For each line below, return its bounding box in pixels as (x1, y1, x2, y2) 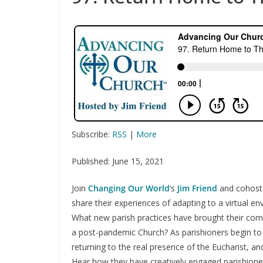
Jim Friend (177, 183, 217, 194)
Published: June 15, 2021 (72, 156, 164, 167)
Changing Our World (88, 183, 170, 194)
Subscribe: (72, 129, 112, 140)
